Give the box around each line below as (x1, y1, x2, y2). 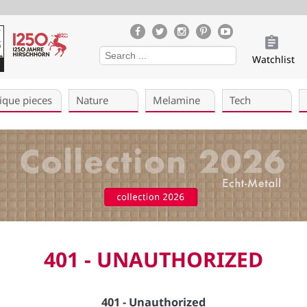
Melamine (153, 93, 200, 107)
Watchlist (252, 53, 295, 66)
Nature (76, 93, 108, 107)
